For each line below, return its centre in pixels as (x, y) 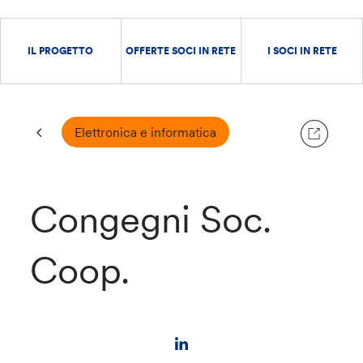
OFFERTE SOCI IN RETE (181, 51)
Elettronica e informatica (145, 132)
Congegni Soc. (151, 220)
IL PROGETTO (61, 51)
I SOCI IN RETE (302, 51)
